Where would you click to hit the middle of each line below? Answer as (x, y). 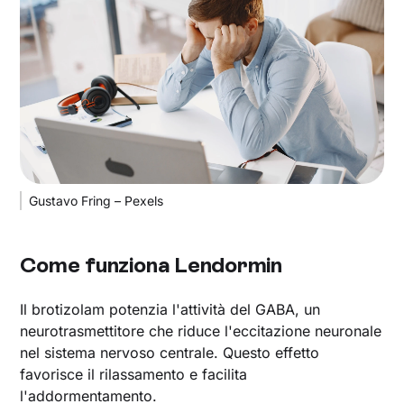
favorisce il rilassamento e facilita (134, 374)
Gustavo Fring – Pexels (96, 200)
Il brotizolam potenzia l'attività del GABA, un (170, 309)
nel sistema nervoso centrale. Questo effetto (170, 352)
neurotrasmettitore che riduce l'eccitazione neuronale (201, 331)
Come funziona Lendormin (151, 264)
